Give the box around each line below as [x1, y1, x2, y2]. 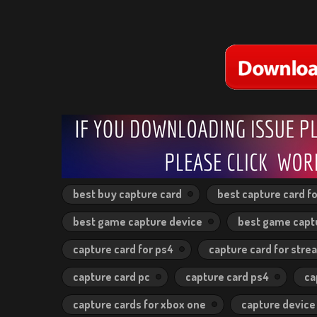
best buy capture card [73, 187, 182, 201]
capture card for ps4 [73, 242, 173, 256]
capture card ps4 [185, 270, 269, 284]
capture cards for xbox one [73, 297, 206, 311]
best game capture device [73, 214, 202, 229]
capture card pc [73, 270, 150, 284]
